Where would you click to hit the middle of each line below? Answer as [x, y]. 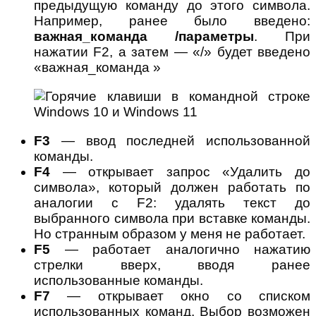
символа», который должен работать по [172, 187]
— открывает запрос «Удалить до [180, 171]
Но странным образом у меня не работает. [170, 233]
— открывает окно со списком [180, 296]
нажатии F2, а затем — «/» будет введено [172, 51]
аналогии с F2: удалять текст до [172, 202]
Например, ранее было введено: [172, 20]
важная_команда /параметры [144, 36]
